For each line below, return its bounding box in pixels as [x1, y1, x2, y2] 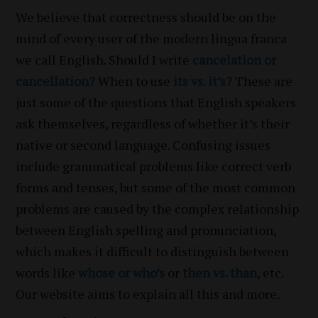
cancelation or [192, 50, 277, 68]
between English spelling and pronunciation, [16, 221, 277, 238]
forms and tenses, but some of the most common [16, 178, 296, 196]
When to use [95, 72, 174, 89]
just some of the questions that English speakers [16, 93, 297, 111]
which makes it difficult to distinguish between [16, 242, 290, 260]
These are [232, 72, 293, 89]
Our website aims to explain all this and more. [16, 285, 280, 302]
